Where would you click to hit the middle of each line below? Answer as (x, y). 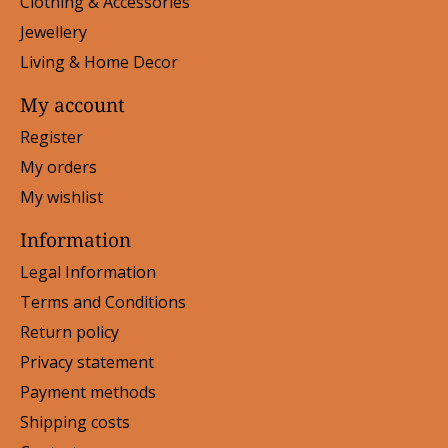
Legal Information (88, 271)
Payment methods (88, 391)
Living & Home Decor (99, 62)
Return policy (69, 331)
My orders (58, 167)
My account (72, 105)
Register (51, 137)
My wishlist (61, 197)
